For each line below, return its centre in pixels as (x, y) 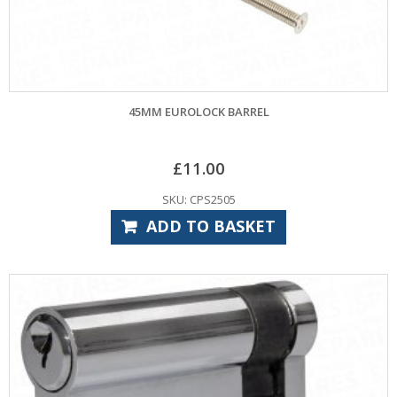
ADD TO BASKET (210, 226)
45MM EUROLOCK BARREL (198, 112)
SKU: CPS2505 (198, 199)
